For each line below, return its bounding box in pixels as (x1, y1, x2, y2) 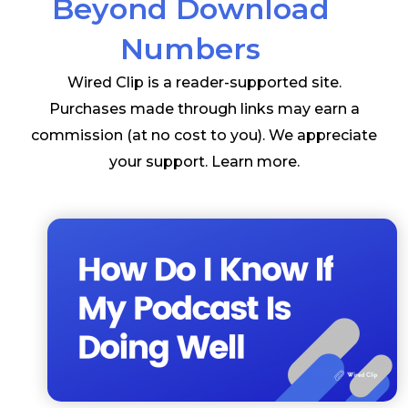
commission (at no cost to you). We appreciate (31, 126, 377, 144)
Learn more (210, 152, 297, 170)
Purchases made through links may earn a (48, 99, 360, 117)
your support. (108, 152, 211, 170)
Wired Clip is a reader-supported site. (66, 73, 342, 91)
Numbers (120, 30, 261, 66)
